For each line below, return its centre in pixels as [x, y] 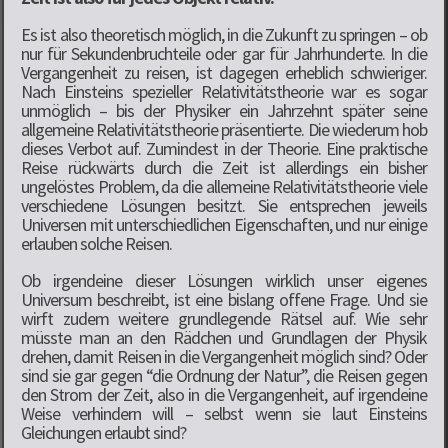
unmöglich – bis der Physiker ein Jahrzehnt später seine [224, 110]
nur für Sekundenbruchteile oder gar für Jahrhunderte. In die [224, 53]
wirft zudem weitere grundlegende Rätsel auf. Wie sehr [224, 318]
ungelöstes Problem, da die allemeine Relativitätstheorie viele [224, 186]
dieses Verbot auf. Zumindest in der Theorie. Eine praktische [224, 148]
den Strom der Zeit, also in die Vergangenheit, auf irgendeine [224, 394]
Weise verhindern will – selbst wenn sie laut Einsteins [224, 413]
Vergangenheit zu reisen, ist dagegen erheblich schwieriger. [224, 72]
